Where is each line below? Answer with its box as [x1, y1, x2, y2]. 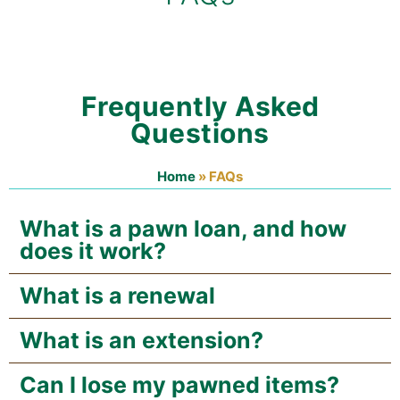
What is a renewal [20, 281, 215, 309]
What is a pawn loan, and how [20, 214, 346, 242]
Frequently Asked [80, 89, 320, 122]
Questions [130, 116, 270, 149]
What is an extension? [20, 326, 263, 354]
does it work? [20, 237, 166, 264]
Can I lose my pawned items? [20, 371, 339, 398]
